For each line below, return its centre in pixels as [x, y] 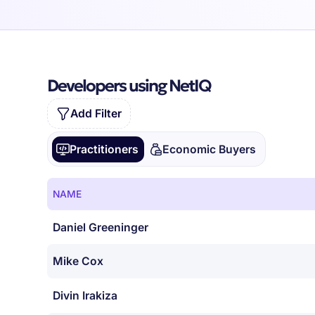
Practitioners [104, 149]
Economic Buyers [209, 149]
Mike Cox [78, 262]
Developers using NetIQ [129, 86]
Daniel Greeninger [101, 227]
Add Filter [96, 114]
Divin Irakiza [85, 296]
